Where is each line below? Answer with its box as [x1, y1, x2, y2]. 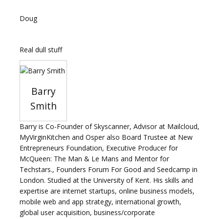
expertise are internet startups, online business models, [20, 186, 195, 196]
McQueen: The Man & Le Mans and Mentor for [20, 154, 169, 164]
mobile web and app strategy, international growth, [20, 197, 181, 207]
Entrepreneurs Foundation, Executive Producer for [20, 143, 178, 153]
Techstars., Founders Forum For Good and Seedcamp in [20, 165, 197, 175]
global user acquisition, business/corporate [20, 208, 155, 218]
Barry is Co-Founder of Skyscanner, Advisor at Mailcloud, [20, 122, 199, 131]
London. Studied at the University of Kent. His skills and [20, 175, 193, 185]
